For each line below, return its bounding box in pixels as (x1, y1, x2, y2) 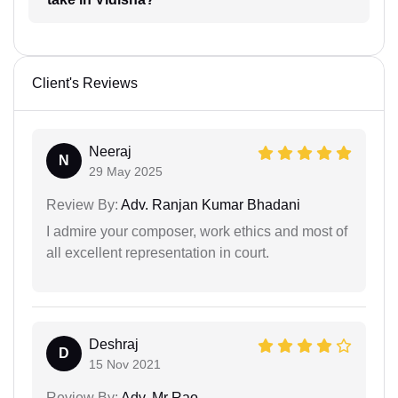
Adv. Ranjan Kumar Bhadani (118, 197, 300, 213)
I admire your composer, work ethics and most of (46, 224, 347, 240)
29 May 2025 (89, 164, 163, 179)
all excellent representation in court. (46, 245, 269, 261)
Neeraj (89, 144, 131, 160)
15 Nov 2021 (89, 357, 161, 372)
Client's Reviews (32, 76, 138, 92)
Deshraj (89, 337, 139, 353)
